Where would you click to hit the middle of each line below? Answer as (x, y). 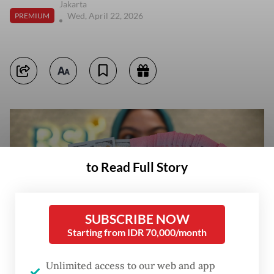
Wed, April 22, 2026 (106, 16)
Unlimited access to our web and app (131, 265)
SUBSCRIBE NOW (137, 219)
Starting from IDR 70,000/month (137, 232)
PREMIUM (32, 15)
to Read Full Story (137, 167)
